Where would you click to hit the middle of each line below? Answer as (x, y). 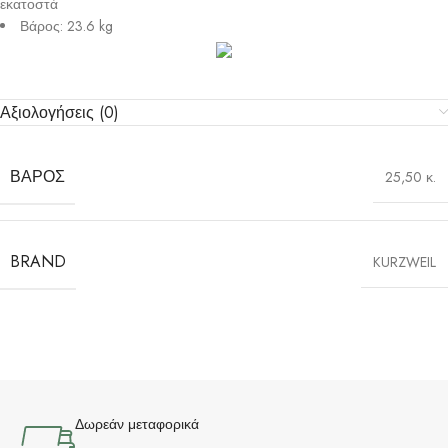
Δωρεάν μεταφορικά (137, 425)
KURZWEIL (404, 262)
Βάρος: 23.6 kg (66, 26)
